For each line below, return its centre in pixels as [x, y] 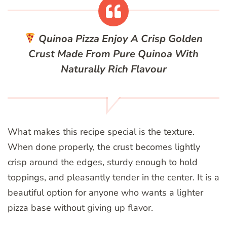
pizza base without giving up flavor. [80, 208]
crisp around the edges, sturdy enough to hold [103, 162]
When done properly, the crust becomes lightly [104, 147]
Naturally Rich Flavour [113, 69]
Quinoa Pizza [69, 39]
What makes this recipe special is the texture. [101, 132]
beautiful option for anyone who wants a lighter [105, 193]
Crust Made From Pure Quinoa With [113, 54]
